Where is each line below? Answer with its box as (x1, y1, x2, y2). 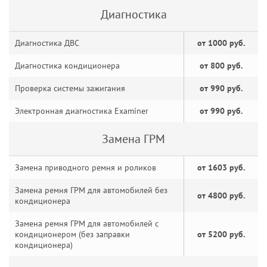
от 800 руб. (200, 60, 243, 71)
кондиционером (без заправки (15, 229, 130, 240)
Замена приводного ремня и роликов (15, 162, 156, 173)
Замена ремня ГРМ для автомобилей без (15, 185, 167, 195)
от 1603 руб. (197, 162, 245, 173)
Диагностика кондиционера (15, 60, 120, 71)
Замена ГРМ (102, 131, 165, 147)
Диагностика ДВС (15, 38, 79, 48)
